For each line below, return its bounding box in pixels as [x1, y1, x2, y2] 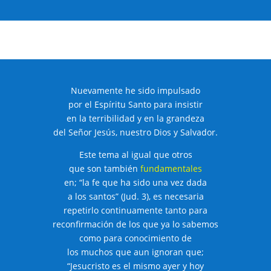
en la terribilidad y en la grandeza [67, 112, 204, 124]
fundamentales [140, 162, 202, 174]
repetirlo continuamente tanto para [64, 204, 207, 216]
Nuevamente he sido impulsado [71, 84, 200, 96]
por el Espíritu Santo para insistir [68, 98, 203, 110]
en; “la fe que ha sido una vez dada [64, 176, 207, 188]
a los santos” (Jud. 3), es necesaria [67, 190, 204, 202]
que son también [69, 162, 140, 174]
